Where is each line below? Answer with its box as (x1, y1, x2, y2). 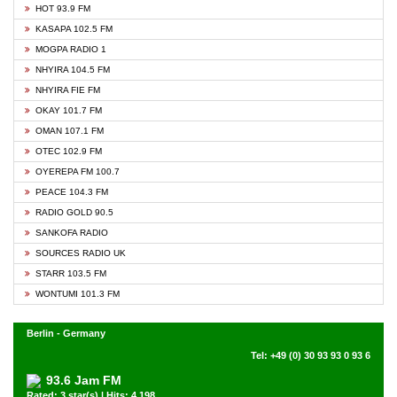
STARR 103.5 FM (35, 269, 106, 278)
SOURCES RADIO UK (35, 248, 126, 258)
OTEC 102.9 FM (35, 146, 102, 156)
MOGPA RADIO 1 (35, 44, 106, 54)
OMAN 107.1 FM (35, 126, 104, 136)
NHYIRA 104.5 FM (35, 65, 110, 74)
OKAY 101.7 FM (35, 105, 102, 115)
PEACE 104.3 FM (35, 187, 108, 197)
